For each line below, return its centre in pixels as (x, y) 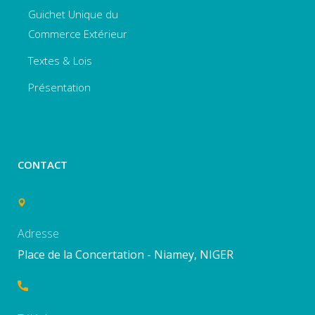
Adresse (38, 233)
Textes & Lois (60, 60)
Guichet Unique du (73, 14)
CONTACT (43, 164)
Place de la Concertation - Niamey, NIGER (126, 254)
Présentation (59, 87)
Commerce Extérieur (78, 33)
